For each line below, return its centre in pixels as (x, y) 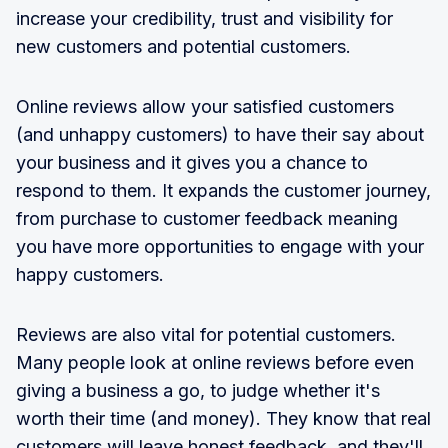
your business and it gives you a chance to (192, 163)
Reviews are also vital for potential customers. (206, 335)
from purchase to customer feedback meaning (207, 219)
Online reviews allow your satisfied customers (205, 107)
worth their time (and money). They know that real (223, 419)
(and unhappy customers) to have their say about (220, 135)
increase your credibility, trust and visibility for (204, 19)
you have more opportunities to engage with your (220, 247)
